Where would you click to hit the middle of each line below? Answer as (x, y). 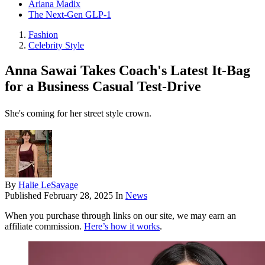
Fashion (43, 35)
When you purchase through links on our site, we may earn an (120, 216)
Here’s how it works (122, 227)
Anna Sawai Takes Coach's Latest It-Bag (127, 71)
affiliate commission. (44, 227)
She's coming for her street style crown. (78, 114)
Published (24, 196)
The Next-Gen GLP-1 (70, 15)
